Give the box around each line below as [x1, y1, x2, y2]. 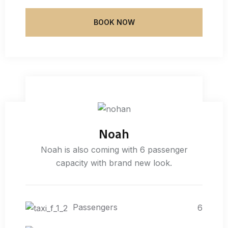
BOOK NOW [93, 17, 135, 26]
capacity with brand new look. [56, 158, 172, 168]
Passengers [73, 202, 118, 213]
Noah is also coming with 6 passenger [40, 145, 188, 155]
